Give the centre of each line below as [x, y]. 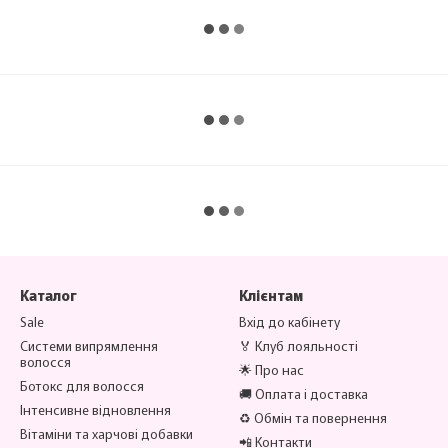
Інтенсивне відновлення [95, 409]
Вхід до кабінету [289, 321]
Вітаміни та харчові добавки [106, 433]
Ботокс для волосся [82, 385]
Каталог [48, 295]
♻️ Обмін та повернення [313, 417]
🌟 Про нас [271, 369]
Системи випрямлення [89, 345]
